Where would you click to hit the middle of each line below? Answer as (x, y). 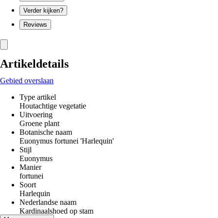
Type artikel (38, 97)
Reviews (35, 25)
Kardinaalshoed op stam (56, 211)
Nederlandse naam (48, 202)
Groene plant (39, 123)
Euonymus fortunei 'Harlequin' (67, 141)
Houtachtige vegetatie (53, 106)
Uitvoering (36, 115)
